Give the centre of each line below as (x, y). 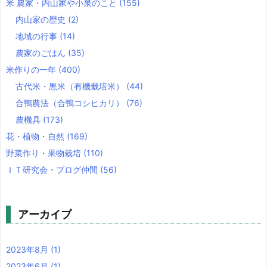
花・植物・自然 (36, 136)
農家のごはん (42, 52)
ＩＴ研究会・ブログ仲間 (53, 169)
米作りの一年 (32, 69)
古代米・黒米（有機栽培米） (71, 86)
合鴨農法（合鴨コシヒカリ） (71, 103)
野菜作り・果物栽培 (45, 153)
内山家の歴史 (42, 19)
